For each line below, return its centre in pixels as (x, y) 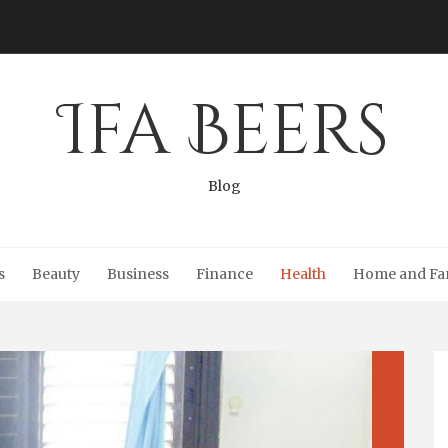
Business (138, 274)
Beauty (56, 274)
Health (303, 274)
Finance (224, 274)
